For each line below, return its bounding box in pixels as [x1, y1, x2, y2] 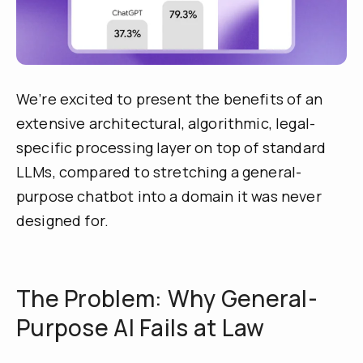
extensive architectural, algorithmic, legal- [16, 113, 316, 133]
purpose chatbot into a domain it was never [16, 186, 322, 206]
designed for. [16, 210, 109, 230]
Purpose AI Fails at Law [16, 311, 265, 343]
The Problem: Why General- [16, 282, 318, 314]
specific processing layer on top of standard [16, 137, 327, 157]
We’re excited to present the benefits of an [16, 88, 322, 109]
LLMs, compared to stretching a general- [16, 161, 302, 181]
